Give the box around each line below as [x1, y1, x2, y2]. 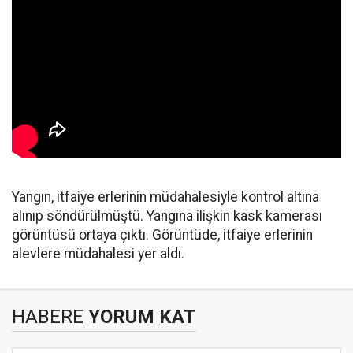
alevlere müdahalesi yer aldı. [12, 246, 184, 262]
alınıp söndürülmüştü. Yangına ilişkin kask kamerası [12, 208, 322, 224]
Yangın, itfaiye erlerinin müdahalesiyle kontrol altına [12, 189, 319, 205]
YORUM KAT [84, 306, 196, 328]
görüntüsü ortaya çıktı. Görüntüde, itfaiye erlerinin [12, 227, 313, 243]
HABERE [12, 306, 84, 328]
